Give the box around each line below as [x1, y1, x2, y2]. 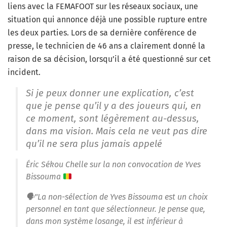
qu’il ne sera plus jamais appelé [26, 138, 162, 150]
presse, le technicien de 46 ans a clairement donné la [8, 41, 205, 51]
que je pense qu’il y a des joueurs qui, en [26, 100, 201, 112]
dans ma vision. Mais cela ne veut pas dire [26, 126, 207, 137]
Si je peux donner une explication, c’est [26, 88, 194, 99]
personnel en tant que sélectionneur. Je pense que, [26, 204, 205, 214]
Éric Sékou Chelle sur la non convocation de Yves [26, 160, 201, 170]
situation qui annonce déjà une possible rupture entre [8, 15, 207, 25]
